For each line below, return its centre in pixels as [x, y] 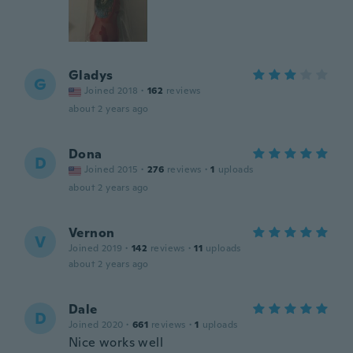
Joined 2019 [96, 248]
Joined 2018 [111, 91]
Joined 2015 [111, 169]
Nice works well [116, 342]
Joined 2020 [96, 325]
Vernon [92, 233]
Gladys [91, 75]
